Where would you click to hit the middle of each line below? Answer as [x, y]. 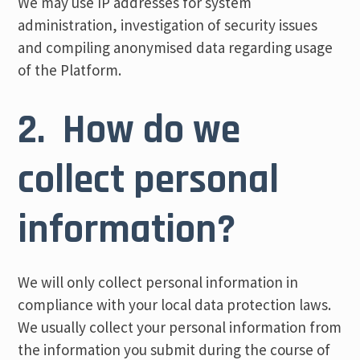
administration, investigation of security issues [168, 25]
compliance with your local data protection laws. [175, 305]
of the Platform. [70, 70]
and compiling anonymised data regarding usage [176, 47]
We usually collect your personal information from [180, 327]
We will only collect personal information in [158, 282]
